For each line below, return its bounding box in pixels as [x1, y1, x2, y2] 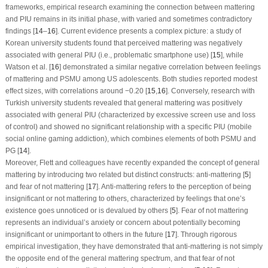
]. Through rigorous [175, 230, 237, 239]
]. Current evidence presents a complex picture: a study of [55, 26, 241, 35]
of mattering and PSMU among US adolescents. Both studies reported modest [5, 74, 257, 83]
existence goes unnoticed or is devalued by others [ [5, 206, 172, 215]
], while [220, 50, 243, 59]
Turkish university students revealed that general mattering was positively [5, 98, 242, 107]
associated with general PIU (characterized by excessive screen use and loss [5, 110, 255, 119]
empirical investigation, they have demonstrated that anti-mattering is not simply [5, 242, 263, 251]
